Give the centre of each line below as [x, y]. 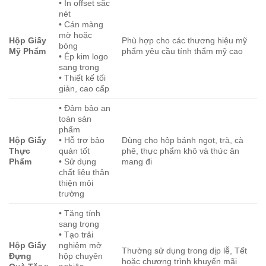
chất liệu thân [84, 172]
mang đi [137, 162]
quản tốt [75, 151]
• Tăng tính [80, 213]
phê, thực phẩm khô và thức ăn [181, 151]
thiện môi [76, 183]
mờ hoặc [76, 35]
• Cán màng [81, 25]
